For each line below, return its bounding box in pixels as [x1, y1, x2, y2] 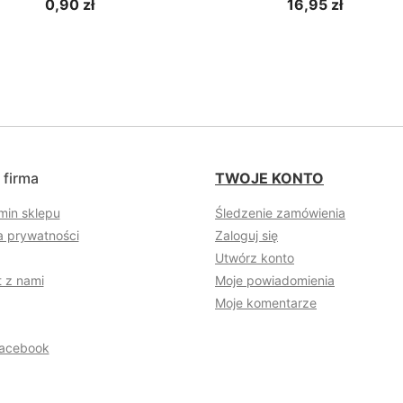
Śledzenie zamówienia [215, 205, 345, 221]
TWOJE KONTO [215, 169, 324, 188]
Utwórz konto [215, 250, 294, 266]
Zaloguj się [215, 228, 278, 244]
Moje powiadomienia [215, 273, 335, 289]
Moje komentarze [215, 295, 317, 311]
